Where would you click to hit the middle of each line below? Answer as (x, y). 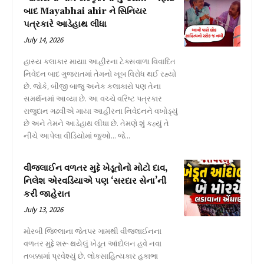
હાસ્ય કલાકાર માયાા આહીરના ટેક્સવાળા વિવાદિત (100, 62)
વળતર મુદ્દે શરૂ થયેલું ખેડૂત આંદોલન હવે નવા (93, 244)
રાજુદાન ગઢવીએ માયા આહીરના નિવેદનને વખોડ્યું (101, 111)
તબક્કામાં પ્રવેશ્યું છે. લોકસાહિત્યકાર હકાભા (91, 256)
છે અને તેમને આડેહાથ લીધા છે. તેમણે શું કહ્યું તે (96, 123)
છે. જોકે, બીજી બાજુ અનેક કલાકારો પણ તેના (92, 86)
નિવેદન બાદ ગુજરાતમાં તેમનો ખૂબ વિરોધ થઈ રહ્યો (100, 74)
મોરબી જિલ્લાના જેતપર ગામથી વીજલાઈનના (93, 231)
